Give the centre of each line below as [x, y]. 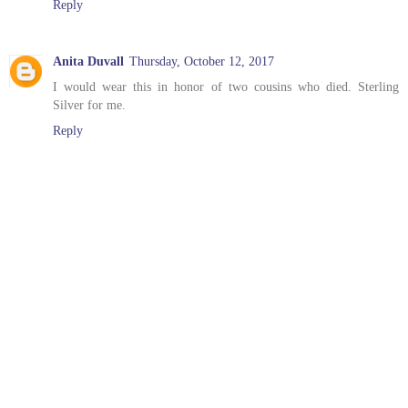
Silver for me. [89, 105]
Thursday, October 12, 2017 [202, 61]
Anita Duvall [88, 61]
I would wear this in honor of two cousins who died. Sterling [226, 87]
